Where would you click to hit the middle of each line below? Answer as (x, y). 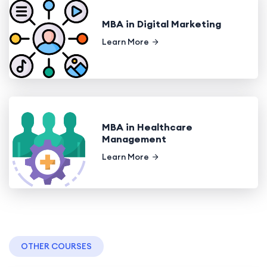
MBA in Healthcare (147, 127)
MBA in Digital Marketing (161, 24)
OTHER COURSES (56, 246)
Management (134, 139)
